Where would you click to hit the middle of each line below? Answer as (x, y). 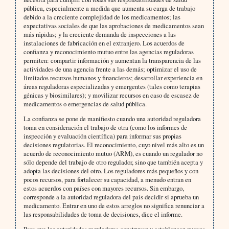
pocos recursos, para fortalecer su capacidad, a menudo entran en (107, 180)
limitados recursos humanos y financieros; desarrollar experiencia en (113, 78)
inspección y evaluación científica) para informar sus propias (102, 136)
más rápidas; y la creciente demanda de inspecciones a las (99, 35)
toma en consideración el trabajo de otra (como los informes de (105, 128)
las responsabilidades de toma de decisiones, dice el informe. (103, 214)
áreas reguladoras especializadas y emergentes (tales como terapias (112, 87)
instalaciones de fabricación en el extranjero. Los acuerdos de (104, 43)
